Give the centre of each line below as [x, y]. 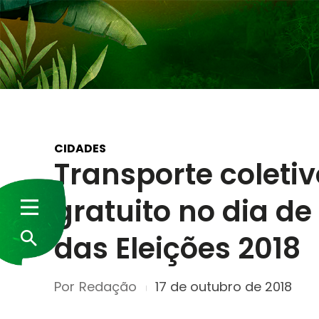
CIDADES [80, 148]
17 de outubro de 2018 [224, 287]
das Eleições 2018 [177, 249]
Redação [108, 286]
